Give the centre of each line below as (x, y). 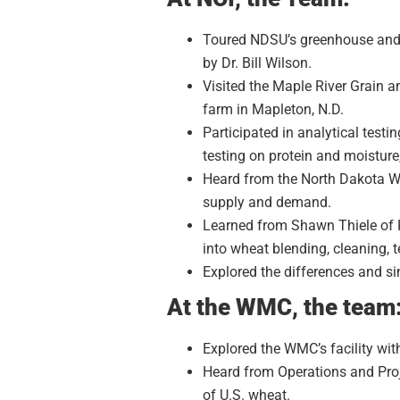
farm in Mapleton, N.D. (273, 109)
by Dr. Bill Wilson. (257, 62)
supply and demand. (267, 202)
